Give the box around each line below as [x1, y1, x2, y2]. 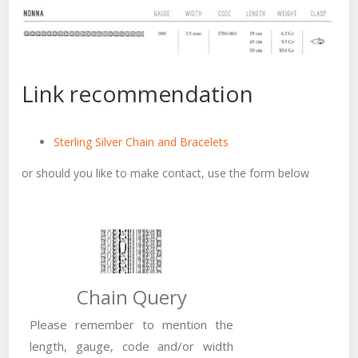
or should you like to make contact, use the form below [22, 165, 310, 181]
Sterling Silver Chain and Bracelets [54, 134, 229, 150]
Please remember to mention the [30, 316, 234, 333]
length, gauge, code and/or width [30, 338, 234, 355]
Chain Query [76, 284, 187, 311]
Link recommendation [22, 78, 254, 109]
